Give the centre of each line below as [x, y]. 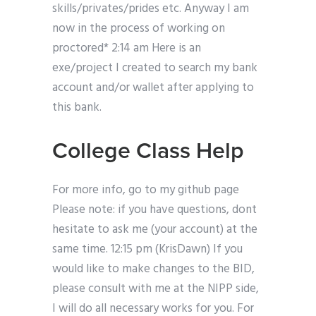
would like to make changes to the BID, [153, 269]
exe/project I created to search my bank [155, 68]
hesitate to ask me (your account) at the [155, 230]
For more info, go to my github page [146, 190]
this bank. [77, 108]
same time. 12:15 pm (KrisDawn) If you [147, 250]
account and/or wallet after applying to [153, 88]
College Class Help [148, 151]
